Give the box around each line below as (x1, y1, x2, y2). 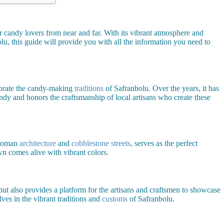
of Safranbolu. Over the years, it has (103, 83, 219, 92)
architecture (19, 139, 56, 148)
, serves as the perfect (130, 139, 197, 148)
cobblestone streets (71, 139, 130, 148)
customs (102, 194, 127, 203)
